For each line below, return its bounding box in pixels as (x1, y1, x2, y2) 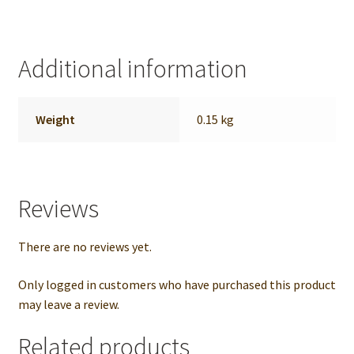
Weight (36, 111, 76, 128)
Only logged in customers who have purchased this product (17, 276, 336, 292)
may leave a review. (17, 296, 119, 312)
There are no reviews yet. (17, 239, 152, 255)
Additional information (17, 53, 247, 85)
